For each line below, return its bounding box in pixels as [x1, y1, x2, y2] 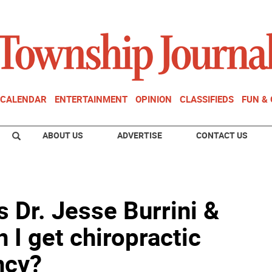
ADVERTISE [117, 129, 162, 141]
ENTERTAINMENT [55, 93, 127, 105]
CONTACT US [196, 129, 248, 141]
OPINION [135, 93, 172, 105]
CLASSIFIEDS [180, 93, 234, 105]
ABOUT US [42, 129, 83, 141]
